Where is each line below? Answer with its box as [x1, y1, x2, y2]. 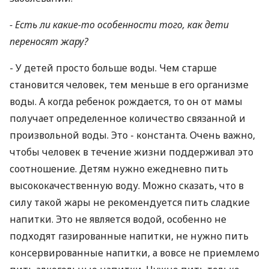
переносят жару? [10, 35, 88, 48]
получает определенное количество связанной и [10, 112, 246, 125]
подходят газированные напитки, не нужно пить [10, 229, 249, 243]
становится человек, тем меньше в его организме [10, 78, 249, 91]
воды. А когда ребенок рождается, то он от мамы [10, 95, 243, 108]
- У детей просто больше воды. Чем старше [10, 61, 217, 74]
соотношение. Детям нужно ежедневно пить [10, 162, 228, 175]
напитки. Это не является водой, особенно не [10, 213, 226, 226]
